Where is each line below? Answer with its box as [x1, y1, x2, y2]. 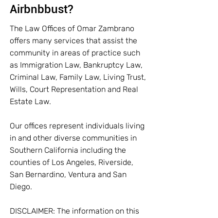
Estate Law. [10, 97, 51, 106]
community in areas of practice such [10, 48, 140, 57]
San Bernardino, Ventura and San [10, 170, 127, 179]
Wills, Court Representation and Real [10, 85, 138, 94]
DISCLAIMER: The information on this [10, 206, 139, 216]
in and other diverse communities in [10, 133, 137, 143]
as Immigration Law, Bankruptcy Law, [10, 60, 143, 70]
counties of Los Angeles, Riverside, [10, 158, 133, 167]
